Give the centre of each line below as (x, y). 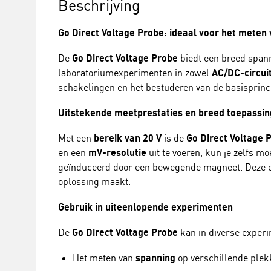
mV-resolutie (117, 152)
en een (73, 152)
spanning (155, 258)
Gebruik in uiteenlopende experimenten (145, 207)
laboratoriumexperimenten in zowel (135, 73)
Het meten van (104, 258)
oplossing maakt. (94, 181)
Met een (76, 138)
